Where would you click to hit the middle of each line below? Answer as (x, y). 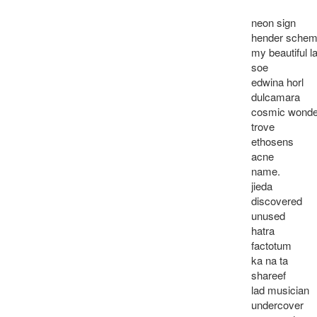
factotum (271, 245)
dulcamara (275, 97)
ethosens (272, 141)
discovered (276, 201)
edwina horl (277, 82)
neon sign (273, 22)
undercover (277, 305)
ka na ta (269, 260)
